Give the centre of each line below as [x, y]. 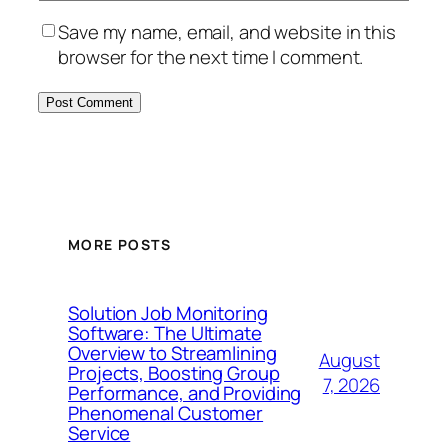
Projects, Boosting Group [174, 372]
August [349, 359]
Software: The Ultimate [165, 332]
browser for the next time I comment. [211, 56]
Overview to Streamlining [172, 352]
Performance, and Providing [185, 392]
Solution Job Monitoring [168, 312]
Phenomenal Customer [166, 412]
